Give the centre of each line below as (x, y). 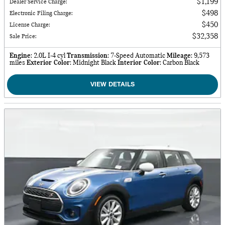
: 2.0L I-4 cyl (48, 56)
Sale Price (22, 36)
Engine (20, 56)
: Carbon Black (180, 63)
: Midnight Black (93, 63)
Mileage (179, 56)
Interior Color (139, 63)
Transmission (87, 56)
